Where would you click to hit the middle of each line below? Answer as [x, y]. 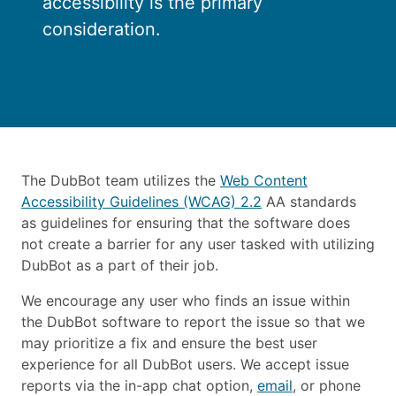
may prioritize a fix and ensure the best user [169, 343]
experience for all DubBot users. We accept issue [185, 364]
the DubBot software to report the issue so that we [193, 322]
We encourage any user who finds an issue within [186, 301]
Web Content [264, 180]
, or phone [327, 385]
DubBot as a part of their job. [120, 265]
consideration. [102, 29]
